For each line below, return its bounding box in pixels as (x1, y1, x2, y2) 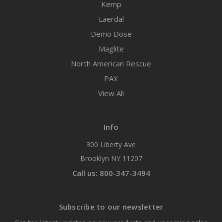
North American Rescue (71, 58, 151, 69)
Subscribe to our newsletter (58, 202, 164, 212)
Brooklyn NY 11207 (80, 154, 142, 164)
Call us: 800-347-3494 (72, 168, 150, 178)
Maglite (98, 44, 124, 54)
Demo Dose (90, 29, 132, 39)
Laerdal (98, 14, 124, 24)
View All (98, 88, 124, 99)
